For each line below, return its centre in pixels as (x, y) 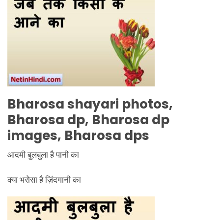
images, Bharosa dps (78, 135)
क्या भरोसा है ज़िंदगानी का (44, 179)
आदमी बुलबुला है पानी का (43, 154)
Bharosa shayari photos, (90, 104)
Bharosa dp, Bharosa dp (88, 119)
